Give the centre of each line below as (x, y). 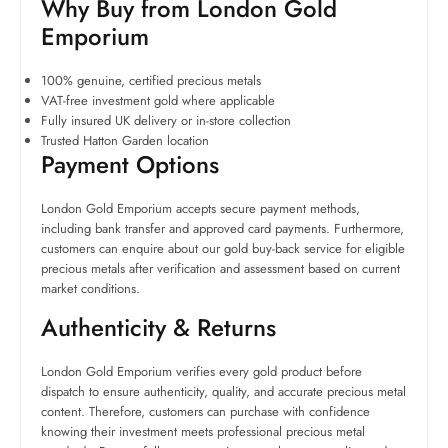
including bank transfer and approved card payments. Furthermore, (222, 229)
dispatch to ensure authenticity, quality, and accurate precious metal (223, 392)
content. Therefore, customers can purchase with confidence (205, 412)
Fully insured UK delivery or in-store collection (166, 121)
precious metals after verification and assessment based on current (220, 269)
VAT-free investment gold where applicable (158, 101)
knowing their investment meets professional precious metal (203, 432)
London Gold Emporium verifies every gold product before (201, 372)
